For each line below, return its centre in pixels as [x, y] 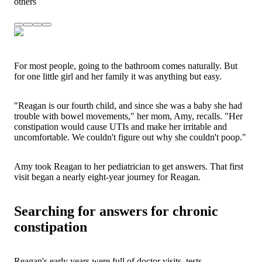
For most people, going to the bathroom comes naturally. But [126, 66]
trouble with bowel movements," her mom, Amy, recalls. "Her [128, 116]
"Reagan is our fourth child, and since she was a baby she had [128, 106]
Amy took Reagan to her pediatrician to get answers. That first [129, 167]
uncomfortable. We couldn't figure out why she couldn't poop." [130, 137]
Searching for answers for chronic [116, 211]
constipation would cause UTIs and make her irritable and [120, 127]
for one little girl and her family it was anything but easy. [118, 77]
